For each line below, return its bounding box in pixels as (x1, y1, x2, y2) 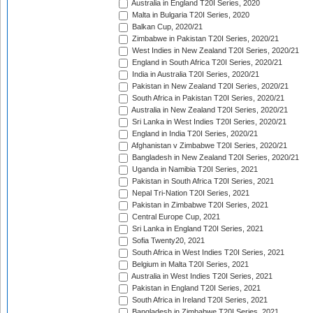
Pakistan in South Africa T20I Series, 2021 (130, 177, 274, 186)
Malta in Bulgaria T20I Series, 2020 (130, 10, 249, 20)
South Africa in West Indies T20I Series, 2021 (130, 248, 284, 257)
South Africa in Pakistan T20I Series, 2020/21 (130, 94, 284, 103)
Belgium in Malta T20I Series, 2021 (130, 260, 249, 269)
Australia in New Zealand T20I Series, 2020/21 (130, 105, 288, 115)
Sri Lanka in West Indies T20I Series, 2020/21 (130, 117, 286, 126)
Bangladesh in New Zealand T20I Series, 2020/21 (130, 153, 299, 162)
